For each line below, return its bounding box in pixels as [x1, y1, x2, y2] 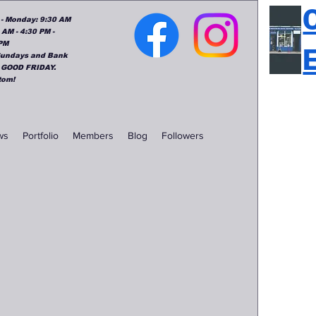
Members [73, 130, 114, 141]
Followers [162, 130, 205, 141]
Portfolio [23, 130, 59, 141]
